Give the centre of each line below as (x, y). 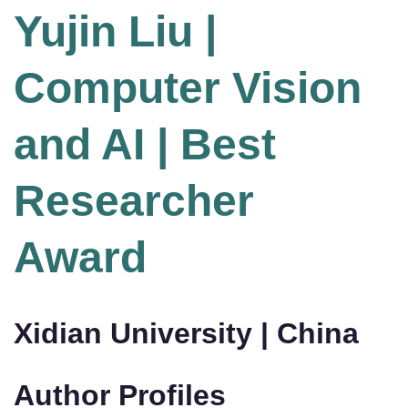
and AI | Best (145, 145)
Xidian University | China (186, 334)
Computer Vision (188, 88)
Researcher (134, 201)
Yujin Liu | (115, 32)
